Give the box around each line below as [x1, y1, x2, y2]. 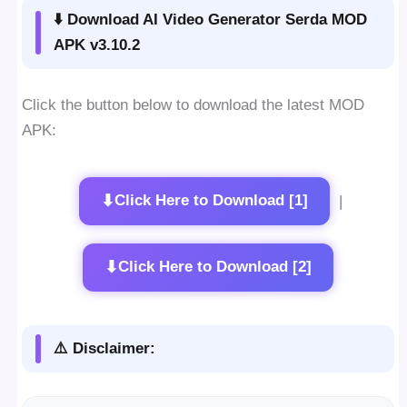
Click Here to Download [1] [114, 192, 308, 210]
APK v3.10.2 [54, 36, 141, 55]
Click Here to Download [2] [118, 258, 312, 276]
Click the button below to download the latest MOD [22, 95, 365, 114]
